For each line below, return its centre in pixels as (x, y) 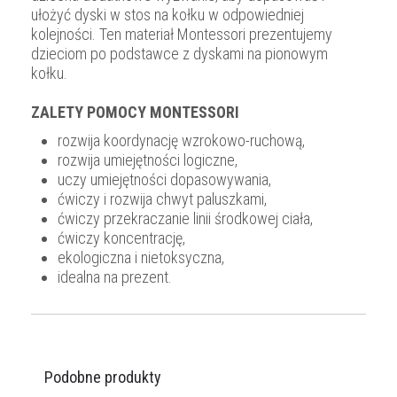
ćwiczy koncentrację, (121, 238)
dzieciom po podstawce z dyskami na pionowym (179, 54)
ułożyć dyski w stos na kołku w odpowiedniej (167, 15)
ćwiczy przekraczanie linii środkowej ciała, (185, 219)
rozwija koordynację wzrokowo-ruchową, (181, 141)
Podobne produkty (103, 378)
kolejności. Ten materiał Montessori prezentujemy (182, 35)
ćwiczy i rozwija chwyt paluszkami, (162, 199)
